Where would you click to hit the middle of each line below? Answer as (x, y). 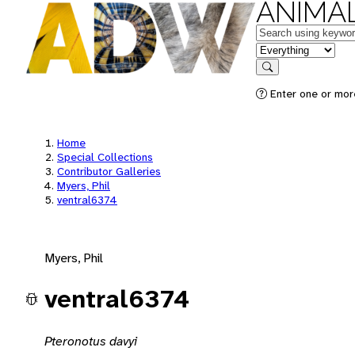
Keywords (282, 31)
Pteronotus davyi (91, 341)
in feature (281, 49)
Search (283, 78)
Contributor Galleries (109, 171)
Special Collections (105, 157)
